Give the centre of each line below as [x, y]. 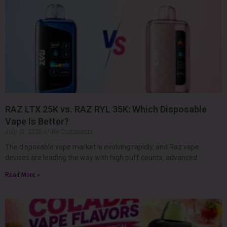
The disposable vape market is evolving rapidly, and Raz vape [102, 147]
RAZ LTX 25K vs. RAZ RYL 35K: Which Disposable [106, 109]
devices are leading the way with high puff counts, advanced [101, 157]
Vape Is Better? [37, 121]
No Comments [71, 131]
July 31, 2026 [24, 131]
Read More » [23, 175]
